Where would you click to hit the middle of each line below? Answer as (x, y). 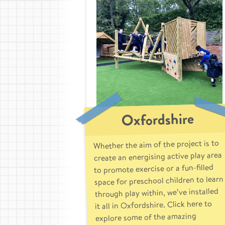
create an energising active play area (158, 156)
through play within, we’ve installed (156, 192)
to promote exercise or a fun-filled (154, 168)
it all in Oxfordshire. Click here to (153, 205)
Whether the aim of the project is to (156, 144)
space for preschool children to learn (159, 180)
